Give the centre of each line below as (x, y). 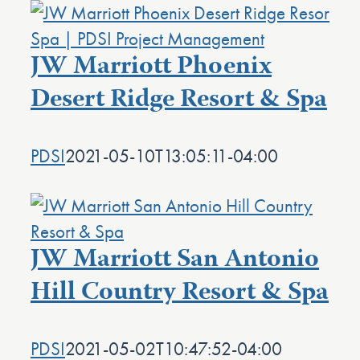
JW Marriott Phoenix (151, 67)
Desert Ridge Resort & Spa (179, 100)
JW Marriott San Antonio (175, 260)
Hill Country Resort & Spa (180, 293)
